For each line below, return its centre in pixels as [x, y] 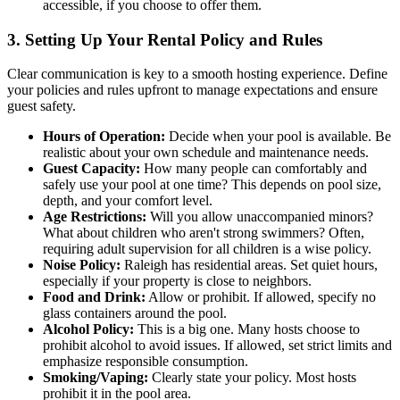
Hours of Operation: [104, 137]
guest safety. [42, 106]
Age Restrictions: [95, 217]
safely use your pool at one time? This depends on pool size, [212, 185]
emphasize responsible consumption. [146, 362]
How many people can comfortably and [254, 169]
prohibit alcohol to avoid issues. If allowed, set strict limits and [217, 346]
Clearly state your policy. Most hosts [252, 378]
